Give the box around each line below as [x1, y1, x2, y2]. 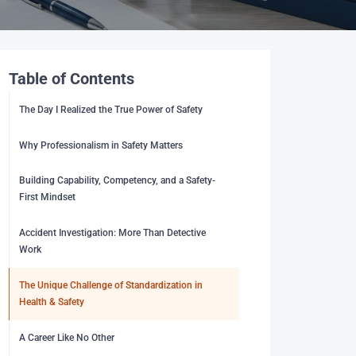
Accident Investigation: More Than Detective [19, 227, 207, 239]
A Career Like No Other [19, 331, 115, 343]
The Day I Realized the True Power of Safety [19, 103, 203, 115]
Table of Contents [8, 68, 134, 88]
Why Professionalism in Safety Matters [19, 139, 184, 151]
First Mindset [19, 192, 76, 203]
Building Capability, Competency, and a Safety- [19, 175, 216, 187]
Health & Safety [19, 296, 85, 308]
